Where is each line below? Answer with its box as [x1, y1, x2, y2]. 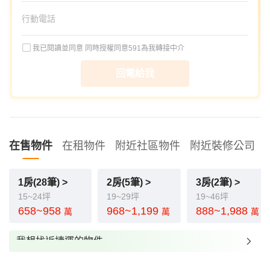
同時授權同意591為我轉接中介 [85, 44, 184, 52]
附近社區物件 [115, 140, 180, 152]
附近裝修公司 [190, 140, 255, 152]
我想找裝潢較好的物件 [16, 257, 113, 268]
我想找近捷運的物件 [16, 236, 103, 246]
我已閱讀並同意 [33, 44, 85, 52]
